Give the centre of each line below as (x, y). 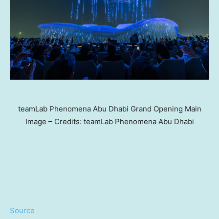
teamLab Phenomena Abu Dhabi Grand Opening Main (109, 109)
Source (22, 211)
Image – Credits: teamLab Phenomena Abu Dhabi (109, 122)
